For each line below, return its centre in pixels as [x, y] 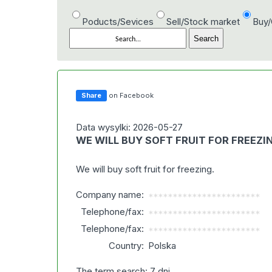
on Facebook [131, 95]
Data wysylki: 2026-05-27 [130, 127]
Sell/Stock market [203, 22]
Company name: [110, 195]
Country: [127, 246]
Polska [162, 246]
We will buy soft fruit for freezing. [145, 169]
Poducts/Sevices [118, 22]
